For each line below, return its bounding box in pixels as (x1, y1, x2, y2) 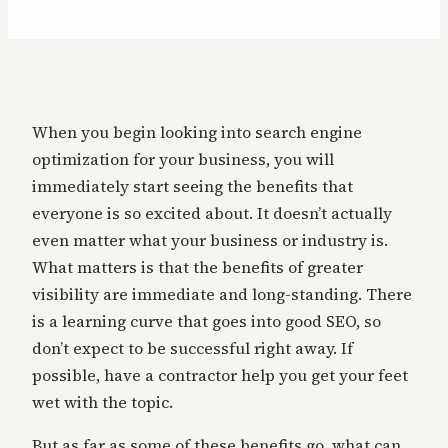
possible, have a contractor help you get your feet (32, 364, 408, 387)
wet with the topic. (32, 391, 173, 414)
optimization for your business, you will (32, 148, 334, 171)
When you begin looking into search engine (32, 121, 362, 144)
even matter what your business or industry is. (32, 229, 388, 252)
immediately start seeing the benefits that (32, 175, 353, 198)
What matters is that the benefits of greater (32, 256, 363, 279)
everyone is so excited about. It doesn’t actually (32, 202, 392, 225)
